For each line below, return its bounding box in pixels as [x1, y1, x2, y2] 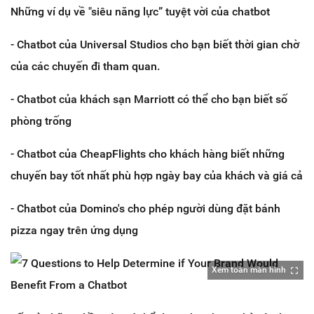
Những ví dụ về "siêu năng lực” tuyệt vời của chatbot [11, 5, 270, 19]
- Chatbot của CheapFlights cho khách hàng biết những [11, 147, 285, 161]
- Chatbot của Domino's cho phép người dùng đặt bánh [11, 202, 280, 216]
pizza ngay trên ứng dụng [11, 224, 138, 238]
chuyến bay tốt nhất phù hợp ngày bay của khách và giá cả [11, 169, 303, 183]
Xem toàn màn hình [212, 265, 286, 275]
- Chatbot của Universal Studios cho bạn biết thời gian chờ [11, 38, 299, 52]
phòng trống [11, 114, 71, 128]
